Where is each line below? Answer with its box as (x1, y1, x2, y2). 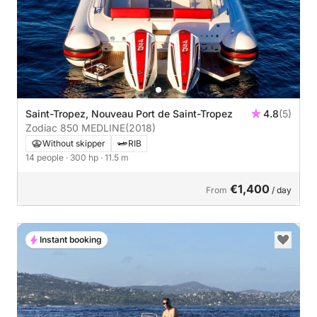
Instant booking (40, 234, 102, 245)
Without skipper (42, 137, 105, 149)
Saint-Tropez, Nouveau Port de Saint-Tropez (25, 107, 234, 120)
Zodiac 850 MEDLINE (25, 121, 125, 134)
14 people (25, 151, 66, 163)
